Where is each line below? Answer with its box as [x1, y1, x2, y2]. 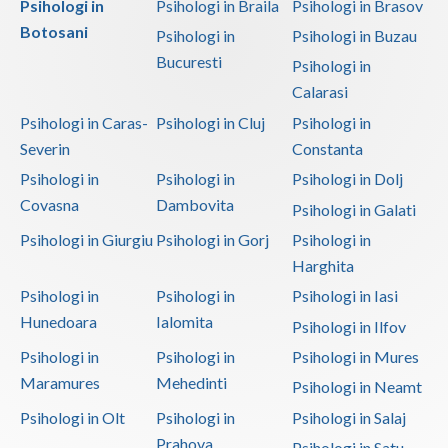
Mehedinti [155, 372, 227, 392]
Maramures [20, 372, 100, 392]
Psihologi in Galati [291, 199, 416, 219]
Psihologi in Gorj [155, 229, 269, 249]
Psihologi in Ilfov [291, 316, 406, 336]
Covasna [20, 195, 79, 215]
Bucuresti [155, 52, 222, 72]
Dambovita [155, 195, 234, 215]
